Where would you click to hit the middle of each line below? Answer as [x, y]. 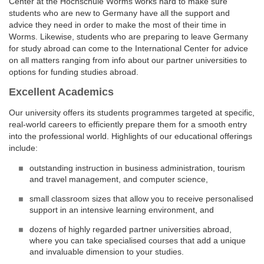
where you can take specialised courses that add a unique [138, 240]
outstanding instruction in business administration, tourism [137, 168]
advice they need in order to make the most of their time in [118, 25]
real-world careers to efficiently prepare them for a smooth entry [128, 124]
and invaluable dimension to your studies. [107, 252]
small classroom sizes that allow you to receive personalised [141, 199]
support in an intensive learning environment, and [122, 210]
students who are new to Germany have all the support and [119, 13]
